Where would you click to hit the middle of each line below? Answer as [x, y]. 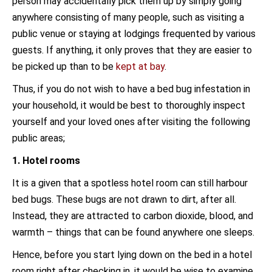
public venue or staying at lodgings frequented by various [134, 34]
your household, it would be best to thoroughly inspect [129, 105]
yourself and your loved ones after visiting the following [131, 122]
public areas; [39, 138]
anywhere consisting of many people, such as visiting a [128, 17]
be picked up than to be [64, 66]
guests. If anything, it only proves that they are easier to [132, 50]
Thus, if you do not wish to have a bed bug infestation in [131, 89]
